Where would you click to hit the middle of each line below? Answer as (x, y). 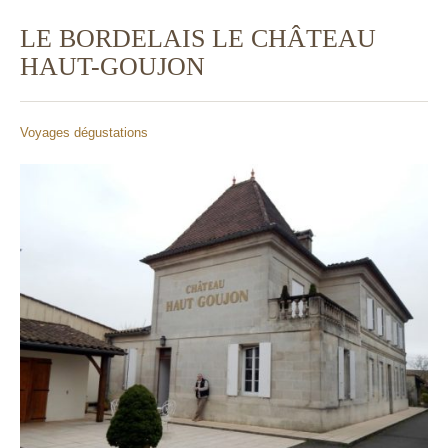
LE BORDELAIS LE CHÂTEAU (198, 38)
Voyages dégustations (84, 132)
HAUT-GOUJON (112, 66)
